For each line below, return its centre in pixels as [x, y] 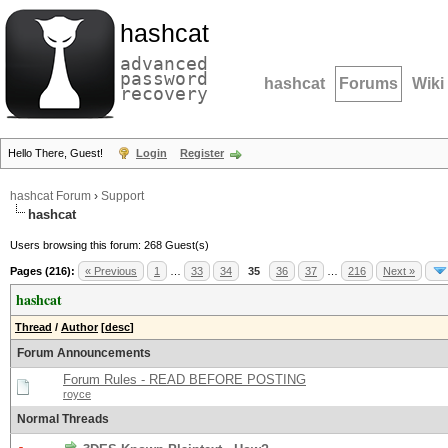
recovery [164, 93]
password [164, 78]
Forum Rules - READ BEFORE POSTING [184, 379]
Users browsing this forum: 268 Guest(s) [109, 245]
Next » [399, 271]
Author [79, 327]
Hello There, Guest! [57, 153]
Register [202, 153]
